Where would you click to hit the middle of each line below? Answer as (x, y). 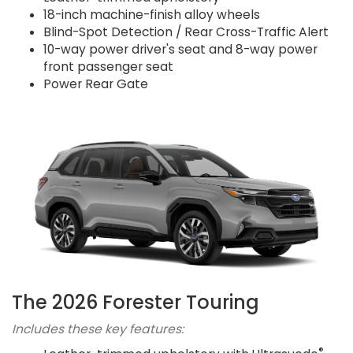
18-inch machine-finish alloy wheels (152, 14)
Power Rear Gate (96, 84)
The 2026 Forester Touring (136, 302)
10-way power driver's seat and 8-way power (180, 49)
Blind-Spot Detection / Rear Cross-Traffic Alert (186, 32)
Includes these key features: (98, 329)
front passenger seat (108, 66)
